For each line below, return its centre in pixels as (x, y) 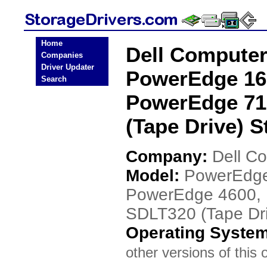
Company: (169, 156)
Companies (62, 55)
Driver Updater (68, 67)
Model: (155, 176)
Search (54, 79)
